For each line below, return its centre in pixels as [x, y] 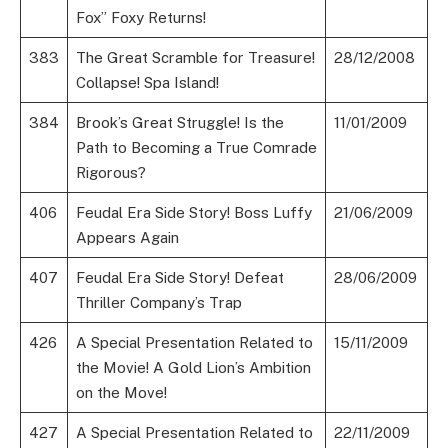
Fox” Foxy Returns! [140, 18]
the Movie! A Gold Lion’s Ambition [193, 368]
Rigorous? [110, 173]
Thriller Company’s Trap [158, 303]
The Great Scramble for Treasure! [195, 58]
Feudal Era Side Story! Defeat [179, 278]
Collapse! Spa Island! [147, 83]
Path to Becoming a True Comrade [196, 148]
